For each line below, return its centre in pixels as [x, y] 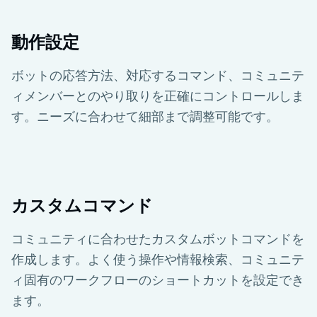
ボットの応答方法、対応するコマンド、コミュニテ [158, 75]
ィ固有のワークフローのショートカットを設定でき [158, 279]
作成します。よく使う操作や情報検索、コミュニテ [158, 259]
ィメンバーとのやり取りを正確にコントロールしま [158, 95]
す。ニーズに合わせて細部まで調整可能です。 [145, 116]
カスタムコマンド [82, 205]
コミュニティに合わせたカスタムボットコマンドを [158, 238]
